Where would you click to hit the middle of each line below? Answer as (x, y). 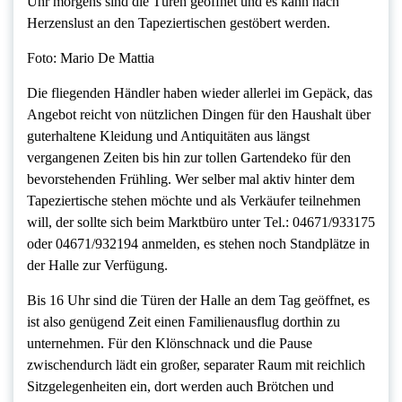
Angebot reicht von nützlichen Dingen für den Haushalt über (199, 115)
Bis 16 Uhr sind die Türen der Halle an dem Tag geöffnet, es (198, 301)
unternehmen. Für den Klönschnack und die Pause (170, 344)
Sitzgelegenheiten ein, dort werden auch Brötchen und (180, 387)
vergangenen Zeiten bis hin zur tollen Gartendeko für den (189, 158)
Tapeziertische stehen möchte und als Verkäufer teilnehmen (194, 201)
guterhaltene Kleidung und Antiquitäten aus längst (168, 136)
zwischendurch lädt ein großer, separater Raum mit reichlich (196, 365)
